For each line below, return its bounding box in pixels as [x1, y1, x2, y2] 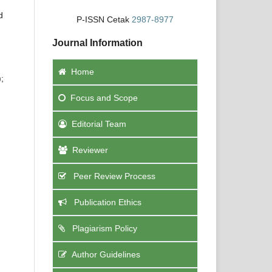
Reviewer [72, 144, 108, 155]
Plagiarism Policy [70, 223, 137, 233]
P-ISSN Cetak [76, 14, 132, 24]
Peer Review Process [71, 171, 155, 181]
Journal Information [52, 37, 143, 49]
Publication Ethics [72, 197, 141, 207]
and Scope [94, 92, 138, 103]
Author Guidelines [72, 249, 140, 259]
